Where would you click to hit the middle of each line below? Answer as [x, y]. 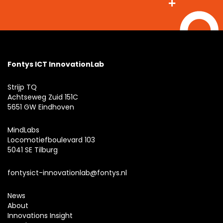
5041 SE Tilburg [33, 150]
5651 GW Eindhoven [41, 107]
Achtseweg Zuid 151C [43, 97]
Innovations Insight [40, 215]
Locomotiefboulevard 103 [51, 140]
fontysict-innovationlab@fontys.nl [67, 172]
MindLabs [23, 130]
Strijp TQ [22, 87]
